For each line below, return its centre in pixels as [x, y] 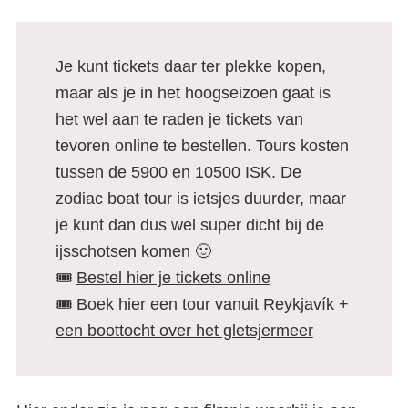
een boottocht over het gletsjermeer [184, 330]
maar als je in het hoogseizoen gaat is [193, 92]
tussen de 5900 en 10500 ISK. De [178, 172]
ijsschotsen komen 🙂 [133, 251]
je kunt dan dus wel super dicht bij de [189, 224]
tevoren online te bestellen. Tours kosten [202, 145]
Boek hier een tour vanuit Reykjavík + [212, 304]
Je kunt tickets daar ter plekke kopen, [190, 66]
